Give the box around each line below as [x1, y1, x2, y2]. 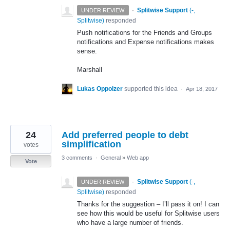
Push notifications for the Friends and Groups [77, 28, 212, 36]
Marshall [77, 65, 102, 73]
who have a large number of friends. [77, 218, 183, 226]
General [101, 154, 121, 161]
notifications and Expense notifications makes [77, 37, 214, 46]
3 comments [62, 154, 92, 161]
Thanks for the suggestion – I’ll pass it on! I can [77, 200, 219, 208]
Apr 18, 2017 [186, 85, 218, 92]
